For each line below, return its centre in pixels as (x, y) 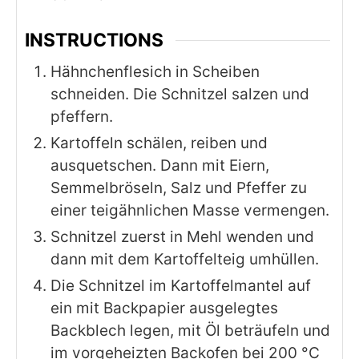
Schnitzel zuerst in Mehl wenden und (182, 237)
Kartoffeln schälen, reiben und (159, 143)
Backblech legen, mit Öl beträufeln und (190, 331)
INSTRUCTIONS (94, 40)
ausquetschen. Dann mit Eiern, (160, 166)
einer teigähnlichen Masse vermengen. (190, 211)
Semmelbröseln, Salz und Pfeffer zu (179, 188)
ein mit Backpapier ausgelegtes (164, 309)
